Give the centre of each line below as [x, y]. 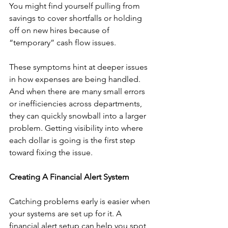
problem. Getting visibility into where [77, 128]
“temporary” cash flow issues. [63, 43]
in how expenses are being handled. [76, 79]
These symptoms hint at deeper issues [79, 67]
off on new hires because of [60, 31]
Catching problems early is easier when [81, 202]
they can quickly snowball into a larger [79, 116]
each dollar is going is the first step [73, 140]
